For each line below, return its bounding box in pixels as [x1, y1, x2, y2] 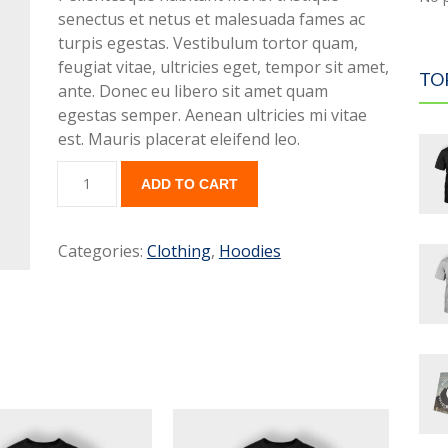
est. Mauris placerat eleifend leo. [57, 128, 300, 150]
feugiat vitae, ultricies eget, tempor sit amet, [57, 56, 389, 78]
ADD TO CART [140, 176, 238, 192]
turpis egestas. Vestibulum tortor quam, [57, 32, 358, 54]
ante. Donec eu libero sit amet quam [57, 80, 328, 102]
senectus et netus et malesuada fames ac [57, 8, 365, 30]
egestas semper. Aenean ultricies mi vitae [57, 104, 367, 126]
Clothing [146, 240, 211, 262]
